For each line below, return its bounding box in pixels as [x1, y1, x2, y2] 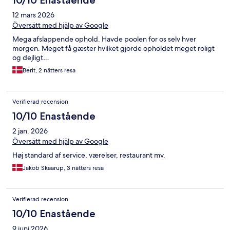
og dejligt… [12, 52, 49, 62]
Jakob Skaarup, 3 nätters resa [23, 163, 104, 172]
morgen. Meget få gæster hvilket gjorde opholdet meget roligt [12, 43, 215, 53]
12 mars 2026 [12, 10, 54, 20]
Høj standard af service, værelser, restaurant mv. [12, 150, 165, 160]
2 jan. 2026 [12, 126, 48, 136]
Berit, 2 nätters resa [23, 66, 75, 74]
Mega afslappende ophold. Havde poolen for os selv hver [12, 34, 196, 44]
